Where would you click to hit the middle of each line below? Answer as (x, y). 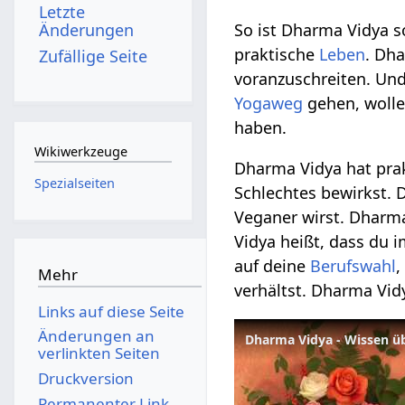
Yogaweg (269, 104)
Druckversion (85, 378)
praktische (277, 55)
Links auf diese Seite (111, 311)
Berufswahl (353, 266)
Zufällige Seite (94, 56)
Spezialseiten (74, 183)
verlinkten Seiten (99, 353)
